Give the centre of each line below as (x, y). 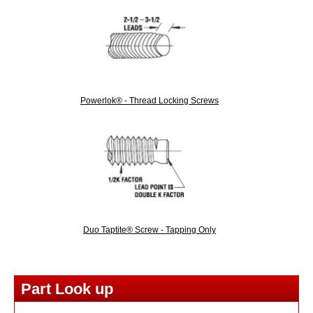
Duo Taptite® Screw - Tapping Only (150, 230)
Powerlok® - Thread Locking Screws (150, 100)
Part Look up (67, 289)
